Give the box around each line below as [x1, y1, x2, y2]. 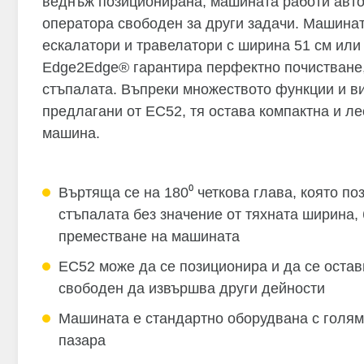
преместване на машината [58, 228, 240, 245]
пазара [58, 332, 106, 349]
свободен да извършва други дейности [58, 280, 325, 297]
